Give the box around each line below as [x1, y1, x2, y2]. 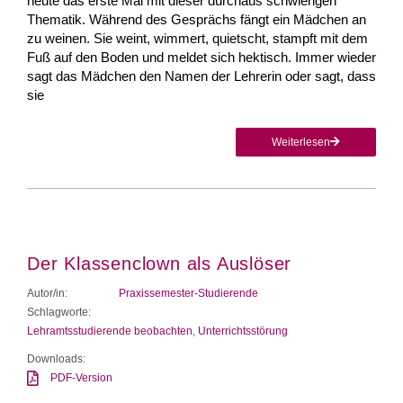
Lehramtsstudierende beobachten [27, 324, 193, 337]
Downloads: [27, 352, 85, 365]
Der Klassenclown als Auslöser [27, 253, 292, 273]
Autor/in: [27, 286, 67, 300]
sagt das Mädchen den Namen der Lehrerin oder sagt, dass [27, 67, 376, 84]
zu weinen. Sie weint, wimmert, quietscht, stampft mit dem [27, 30, 368, 46]
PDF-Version [50, 371, 113, 384]
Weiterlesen [272, 135, 330, 148]
